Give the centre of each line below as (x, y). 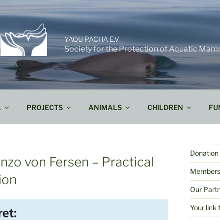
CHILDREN (165, 107)
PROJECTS (45, 107)
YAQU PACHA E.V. (92, 39)
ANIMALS (105, 107)
